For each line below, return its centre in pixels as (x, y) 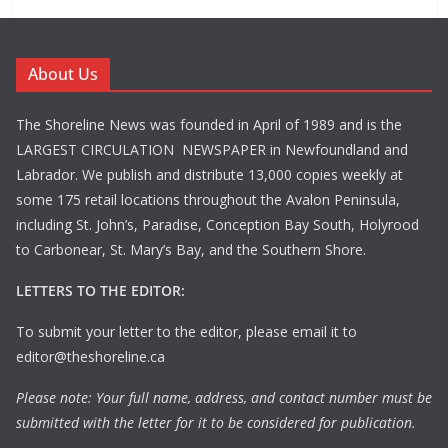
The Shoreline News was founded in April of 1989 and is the (209, 125)
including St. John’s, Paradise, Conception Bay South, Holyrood (217, 225)
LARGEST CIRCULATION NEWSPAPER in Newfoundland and (212, 150)
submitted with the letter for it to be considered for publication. (216, 423)
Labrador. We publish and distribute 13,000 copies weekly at (209, 175)
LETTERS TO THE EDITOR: (100, 291)
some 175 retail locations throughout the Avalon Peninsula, (208, 200)
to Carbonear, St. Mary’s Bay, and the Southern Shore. (191, 250)
